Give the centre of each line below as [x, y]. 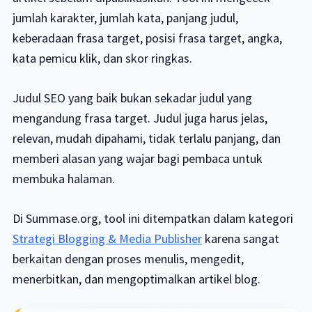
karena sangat [240, 239]
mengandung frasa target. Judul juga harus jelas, [140, 118]
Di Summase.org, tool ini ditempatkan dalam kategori [153, 218]
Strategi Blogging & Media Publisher [107, 239]
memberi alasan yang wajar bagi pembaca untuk [137, 158]
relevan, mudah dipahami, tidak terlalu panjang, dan [146, 138]
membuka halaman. [63, 179]
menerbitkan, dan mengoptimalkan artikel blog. [136, 279]
